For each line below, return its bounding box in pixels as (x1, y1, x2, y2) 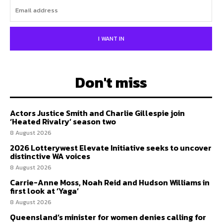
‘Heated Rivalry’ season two (10, 115, 116, 128)
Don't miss (75, 71, 147, 94)
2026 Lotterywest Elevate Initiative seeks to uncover (10, 142, 212, 154)
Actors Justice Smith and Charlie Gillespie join (10, 107, 185, 119)
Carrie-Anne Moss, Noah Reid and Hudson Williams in (10, 176, 210, 189)
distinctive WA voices (10, 150, 90, 163)
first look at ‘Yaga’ (10, 185, 79, 197)
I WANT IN (98, 34, 124, 44)
